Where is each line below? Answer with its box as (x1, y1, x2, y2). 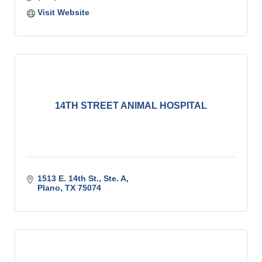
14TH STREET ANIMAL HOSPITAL (55, 101, 207, 111)
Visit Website (37, 8, 89, 17)
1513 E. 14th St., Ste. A (37, 174, 126, 183)
